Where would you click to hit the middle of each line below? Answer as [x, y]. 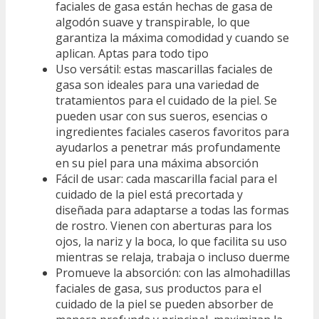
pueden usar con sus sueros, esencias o [162, 116]
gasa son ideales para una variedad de [157, 84]
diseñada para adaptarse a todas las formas [172, 210]
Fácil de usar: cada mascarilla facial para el [166, 178]
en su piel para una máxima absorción [157, 163]
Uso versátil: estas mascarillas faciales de [164, 69]
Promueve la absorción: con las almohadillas [173, 272]
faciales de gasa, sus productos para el [158, 288]
